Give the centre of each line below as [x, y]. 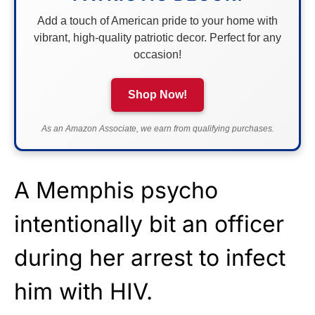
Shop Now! [157, 94]
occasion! [157, 54]
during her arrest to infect [150, 257]
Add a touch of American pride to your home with [157, 20]
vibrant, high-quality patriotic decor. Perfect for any [157, 37]
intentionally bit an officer [149, 224]
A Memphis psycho [116, 190]
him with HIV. [83, 291]
